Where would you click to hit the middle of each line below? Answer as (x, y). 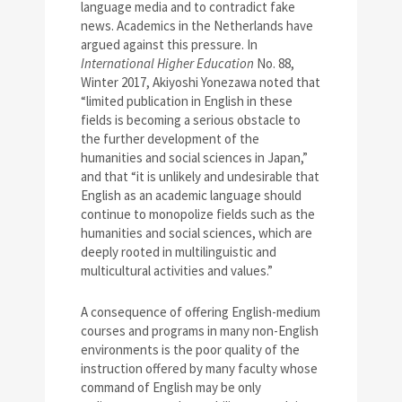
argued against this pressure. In (169, 45)
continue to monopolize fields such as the (198, 214)
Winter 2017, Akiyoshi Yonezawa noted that (201, 83)
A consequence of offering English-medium (201, 312)
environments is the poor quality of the (190, 350)
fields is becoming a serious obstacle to (191, 120)
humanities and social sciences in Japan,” (194, 158)
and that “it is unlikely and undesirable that (200, 177)
